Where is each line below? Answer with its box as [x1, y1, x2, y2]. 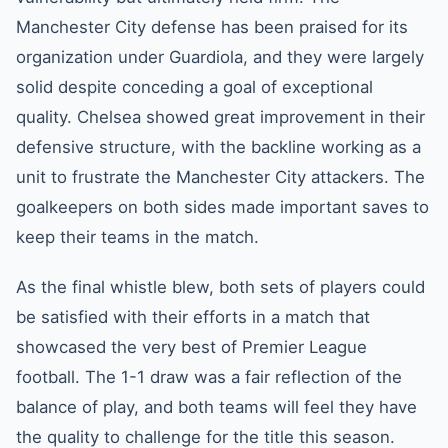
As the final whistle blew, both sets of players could [16, 277, 425, 297]
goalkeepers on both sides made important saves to [16, 197, 429, 217]
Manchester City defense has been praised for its [16, 17, 408, 37]
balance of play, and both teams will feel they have [16, 397, 417, 417]
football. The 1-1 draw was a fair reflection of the [16, 367, 402, 387]
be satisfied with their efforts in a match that [16, 307, 370, 327]
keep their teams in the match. [16, 227, 259, 247]
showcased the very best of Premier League [16, 337, 367, 357]
